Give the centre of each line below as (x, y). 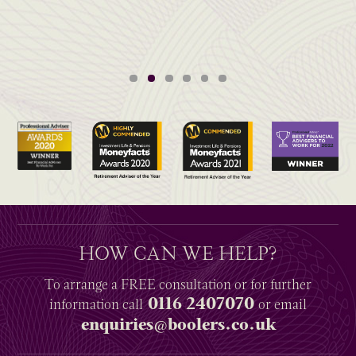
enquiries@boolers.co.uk (178, 324)
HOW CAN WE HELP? (178, 253)
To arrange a (83, 284)
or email (281, 304)
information (86, 304)
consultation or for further (234, 284)
